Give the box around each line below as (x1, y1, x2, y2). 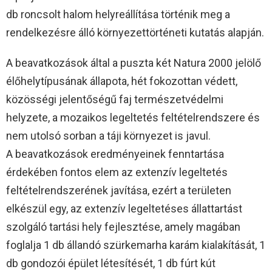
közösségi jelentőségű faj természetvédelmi (6, 92, 223, 106)
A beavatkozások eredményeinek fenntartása (6, 147, 224, 160)
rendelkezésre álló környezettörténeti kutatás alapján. (6, 25, 264, 39)
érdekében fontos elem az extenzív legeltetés (6, 165, 228, 178)
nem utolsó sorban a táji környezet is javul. (6, 129, 211, 142)
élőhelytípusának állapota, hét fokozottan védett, (6, 74, 237, 87)
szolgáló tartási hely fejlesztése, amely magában (6, 220, 240, 233)
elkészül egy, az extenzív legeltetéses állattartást (6, 202, 242, 215)
